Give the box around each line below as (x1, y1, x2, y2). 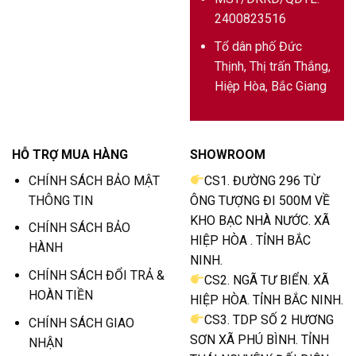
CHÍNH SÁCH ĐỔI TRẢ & (28, 268, 164, 284)
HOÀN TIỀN (28, 288, 93, 304)
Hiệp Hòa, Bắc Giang (214, 79, 327, 95)
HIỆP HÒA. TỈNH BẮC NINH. (190, 292, 343, 308)
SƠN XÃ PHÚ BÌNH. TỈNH (190, 331, 329, 347)
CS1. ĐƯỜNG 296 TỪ (204, 172, 320, 188)
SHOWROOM (190, 146, 265, 162)
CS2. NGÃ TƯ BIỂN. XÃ (204, 272, 330, 288)
